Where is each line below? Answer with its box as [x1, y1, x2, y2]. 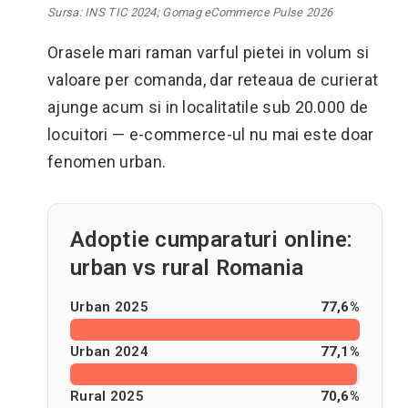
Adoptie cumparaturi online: [70, 227, 353, 252]
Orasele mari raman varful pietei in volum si [47, 43, 370, 62]
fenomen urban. [47, 152, 167, 171]
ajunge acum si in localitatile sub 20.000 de [47, 97, 369, 117]
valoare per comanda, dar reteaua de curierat [47, 70, 379, 89]
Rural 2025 [70, 388, 144, 404]
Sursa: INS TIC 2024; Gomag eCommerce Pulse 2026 [47, 5, 333, 19]
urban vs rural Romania [70, 255, 304, 280]
